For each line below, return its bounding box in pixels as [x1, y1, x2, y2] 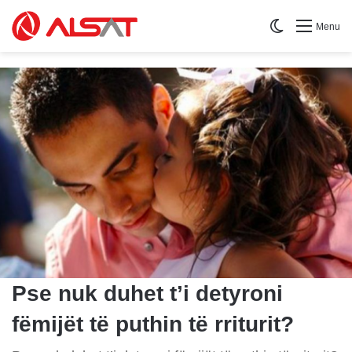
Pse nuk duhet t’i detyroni [12, 281, 283, 306]
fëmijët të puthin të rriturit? [12, 312, 294, 337]
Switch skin [284, 19, 348, 33]
